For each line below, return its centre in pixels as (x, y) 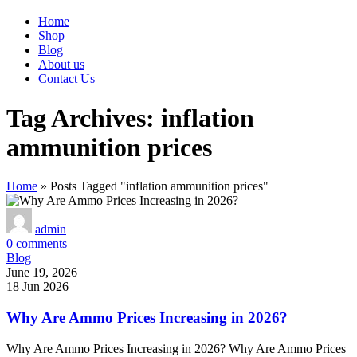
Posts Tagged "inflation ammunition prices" (159, 186)
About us (61, 65)
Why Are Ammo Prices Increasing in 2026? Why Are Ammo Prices (176, 348)
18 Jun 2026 (37, 287)
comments (41, 244)
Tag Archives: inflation (130, 118)
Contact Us (67, 79)
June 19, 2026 (42, 273)
